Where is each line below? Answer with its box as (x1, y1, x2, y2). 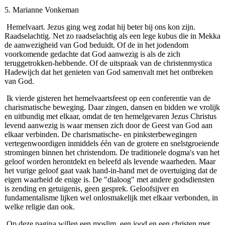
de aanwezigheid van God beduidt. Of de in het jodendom (4, 41, 188, 50)
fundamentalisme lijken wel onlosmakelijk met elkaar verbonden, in (4, 193, 218, 202)
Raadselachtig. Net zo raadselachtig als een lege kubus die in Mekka (4, 32, 220, 41)
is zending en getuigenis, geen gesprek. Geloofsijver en (4, 184, 179, 193)
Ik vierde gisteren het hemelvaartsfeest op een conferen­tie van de (6, 94, 210, 103)
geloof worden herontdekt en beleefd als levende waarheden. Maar (4, 157, 215, 166)
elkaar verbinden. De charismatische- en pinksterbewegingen (4, 130, 197, 139)
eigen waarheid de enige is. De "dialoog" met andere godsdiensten (4, 175, 214, 184)
